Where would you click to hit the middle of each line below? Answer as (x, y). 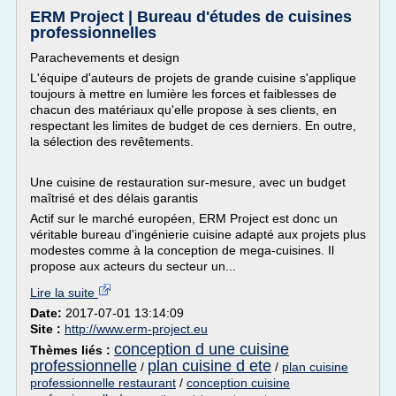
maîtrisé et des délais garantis (114, 198)
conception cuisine (238, 383)
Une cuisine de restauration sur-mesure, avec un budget (188, 182)
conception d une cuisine (202, 349)
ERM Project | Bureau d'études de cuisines (191, 17)
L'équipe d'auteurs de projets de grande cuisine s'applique (193, 78)
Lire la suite (64, 293)
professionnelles (93, 33)
